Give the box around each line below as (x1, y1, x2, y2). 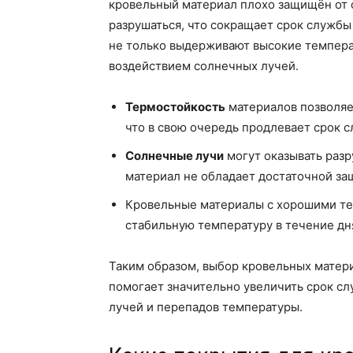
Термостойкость (125, 99, 225, 115)
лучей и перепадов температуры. (109, 299, 303, 315)
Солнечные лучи (125, 148, 224, 164)
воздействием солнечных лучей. (109, 58, 299, 74)
